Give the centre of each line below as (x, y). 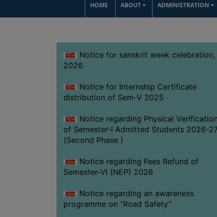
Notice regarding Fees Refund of (138, 161)
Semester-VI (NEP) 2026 (108, 172)
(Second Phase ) (93, 140)
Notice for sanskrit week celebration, (146, 54)
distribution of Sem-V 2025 (113, 97)
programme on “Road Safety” (117, 204)
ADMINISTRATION (184, 5)
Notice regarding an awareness (135, 193)
